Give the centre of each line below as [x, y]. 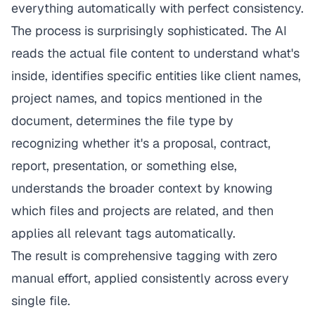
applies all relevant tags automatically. [123, 233]
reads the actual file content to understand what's [155, 53]
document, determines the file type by [122, 121]
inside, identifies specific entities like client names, [156, 76]
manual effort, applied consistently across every [150, 278]
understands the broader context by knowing [142, 188]
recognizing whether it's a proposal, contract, [141, 143]
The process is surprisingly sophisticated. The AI [149, 31]
